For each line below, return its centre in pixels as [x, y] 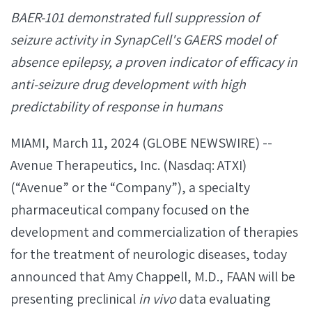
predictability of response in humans [116, 107]
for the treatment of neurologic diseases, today [149, 254]
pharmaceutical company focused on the [130, 210]
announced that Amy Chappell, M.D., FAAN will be [153, 276]
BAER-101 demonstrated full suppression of [135, 17]
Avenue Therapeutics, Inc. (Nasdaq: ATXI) [128, 165]
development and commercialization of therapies [154, 232]
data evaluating [224, 299]
